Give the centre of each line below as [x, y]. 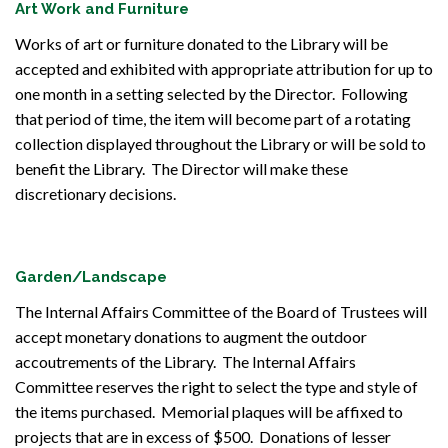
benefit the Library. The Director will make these [181, 168]
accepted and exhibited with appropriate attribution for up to [224, 68]
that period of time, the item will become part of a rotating [213, 118]
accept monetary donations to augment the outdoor [191, 336]
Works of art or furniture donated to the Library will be [201, 43]
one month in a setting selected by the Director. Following [211, 93]
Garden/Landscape [91, 277]
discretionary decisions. [95, 193]
